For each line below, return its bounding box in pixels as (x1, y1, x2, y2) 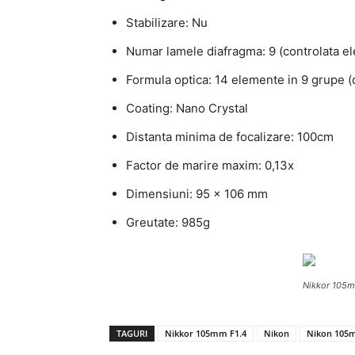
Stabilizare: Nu (126, 15, 208, 30)
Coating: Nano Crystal (126, 101, 248, 116)
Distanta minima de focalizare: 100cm (126, 129, 334, 144)
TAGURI (116, 327, 147, 339)
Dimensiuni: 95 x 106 (126, 186, 247, 201)
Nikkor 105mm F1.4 (165, 327, 246, 339)
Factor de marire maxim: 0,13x (126, 158, 294, 173)
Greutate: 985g (126, 215, 210, 230)
